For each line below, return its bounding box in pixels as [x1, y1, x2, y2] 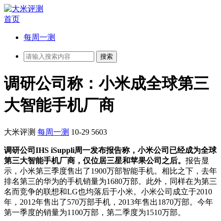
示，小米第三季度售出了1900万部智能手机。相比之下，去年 [4, 166, 217, 175]
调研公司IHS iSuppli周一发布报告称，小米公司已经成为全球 [4, 146, 217, 154]
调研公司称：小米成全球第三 [4, 74, 209, 93]
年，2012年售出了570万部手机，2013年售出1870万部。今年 [4, 197, 213, 206]
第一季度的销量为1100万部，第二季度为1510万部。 [4, 208, 185, 217]
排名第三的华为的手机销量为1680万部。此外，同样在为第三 [4, 177, 217, 185]
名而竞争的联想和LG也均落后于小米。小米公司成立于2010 [4, 187, 212, 196]
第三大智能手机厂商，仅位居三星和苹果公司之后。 [4, 156, 185, 165]
